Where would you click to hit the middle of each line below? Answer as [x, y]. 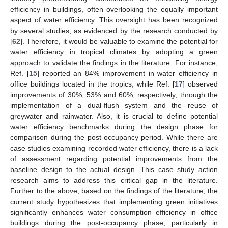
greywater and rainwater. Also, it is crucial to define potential [114, 116]
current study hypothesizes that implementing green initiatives [114, 201]
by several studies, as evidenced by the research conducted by [114, 30]
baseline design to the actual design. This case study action [114, 169]
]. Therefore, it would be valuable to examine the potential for [119, 41]
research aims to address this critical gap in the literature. [114, 180]
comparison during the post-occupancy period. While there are [114, 137]
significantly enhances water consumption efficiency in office [114, 212]
